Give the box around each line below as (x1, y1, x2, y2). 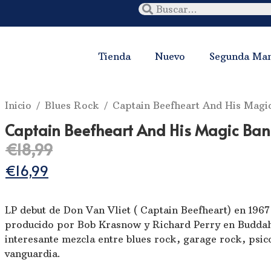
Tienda (99, 50, 131, 63)
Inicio (5, 99, 31, 112)
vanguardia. (5, 247, 60, 260)
